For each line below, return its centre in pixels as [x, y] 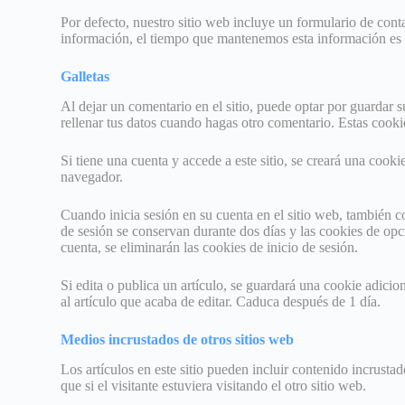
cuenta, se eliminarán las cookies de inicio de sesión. [210, 248]
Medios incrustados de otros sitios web [178, 340]
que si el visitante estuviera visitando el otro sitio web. [214, 386]
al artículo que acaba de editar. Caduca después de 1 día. [221, 302]
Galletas [85, 77]
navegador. [92, 177]
